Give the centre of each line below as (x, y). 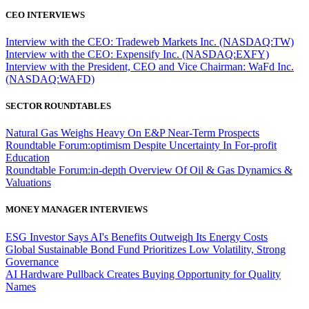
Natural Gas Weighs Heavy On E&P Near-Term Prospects (132, 133)
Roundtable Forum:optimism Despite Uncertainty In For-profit (141, 146)
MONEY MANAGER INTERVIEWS (77, 210)
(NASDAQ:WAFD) (50, 79)
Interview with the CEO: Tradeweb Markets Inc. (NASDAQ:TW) (150, 41)
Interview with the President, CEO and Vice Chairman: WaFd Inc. (150, 66)
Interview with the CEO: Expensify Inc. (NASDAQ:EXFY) (137, 54)
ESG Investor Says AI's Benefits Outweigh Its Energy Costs (137, 237)
